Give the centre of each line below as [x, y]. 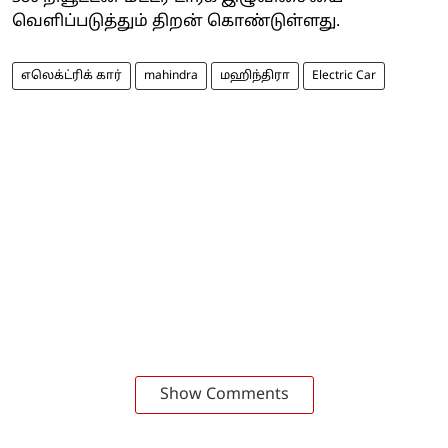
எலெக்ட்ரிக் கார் [71, 75]
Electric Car [344, 75]
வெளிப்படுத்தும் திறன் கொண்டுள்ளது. [176, 21]
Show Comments [224, 394]
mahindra [171, 75]
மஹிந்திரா [255, 75]
